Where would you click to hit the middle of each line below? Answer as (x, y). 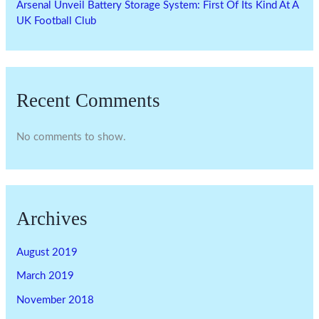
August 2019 (47, 253)
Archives (52, 219)
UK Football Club (57, 21)
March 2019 (46, 276)
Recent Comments (89, 100)
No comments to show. (72, 137)
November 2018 (56, 300)
